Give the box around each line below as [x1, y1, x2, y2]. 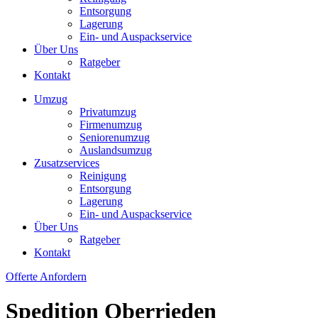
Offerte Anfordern [6, 270, 87, 283]
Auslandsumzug [79, 143, 153, 156]
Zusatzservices [34, 156, 99, 169]
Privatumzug [79, 105, 137, 118]
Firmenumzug [79, 118, 143, 131]
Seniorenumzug [79, 131, 150, 143]
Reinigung [79, 169, 127, 182]
